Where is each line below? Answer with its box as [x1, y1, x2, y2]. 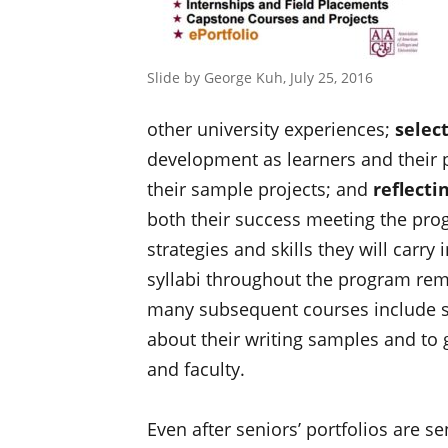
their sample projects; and [147, 176, 373, 201]
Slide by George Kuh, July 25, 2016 [147, 68, 373, 87]
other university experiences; [147, 116, 395, 141]
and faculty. [147, 356, 245, 381]
